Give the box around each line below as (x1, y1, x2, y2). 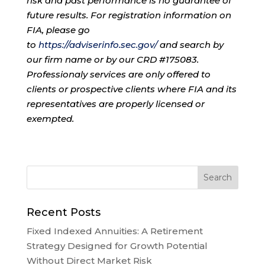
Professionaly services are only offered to (26, 68, 211, 80)
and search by (157, 38, 224, 50)
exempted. (26, 112, 74, 124)
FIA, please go (26, 24, 90, 35)
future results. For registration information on (26, 9, 231, 21)
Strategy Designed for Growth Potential (26, 240, 208, 251)
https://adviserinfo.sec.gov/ (38, 38, 157, 50)
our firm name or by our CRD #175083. (26, 53, 199, 65)
